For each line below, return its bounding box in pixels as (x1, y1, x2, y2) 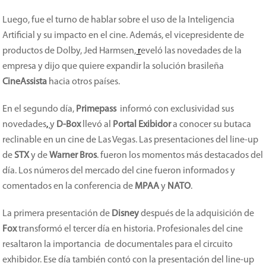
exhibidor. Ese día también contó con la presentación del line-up (2, 255, 255, 265)
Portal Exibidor (113, 120, 172, 129)
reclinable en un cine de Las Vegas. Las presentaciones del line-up (2, 135, 259, 145)
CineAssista (2, 77, 47, 87)
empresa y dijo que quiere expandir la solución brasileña (2, 62, 224, 71)
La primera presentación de (2, 209, 112, 218)
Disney (112, 209, 140, 218)
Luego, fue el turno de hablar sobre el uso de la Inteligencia (2, 15, 235, 25)
